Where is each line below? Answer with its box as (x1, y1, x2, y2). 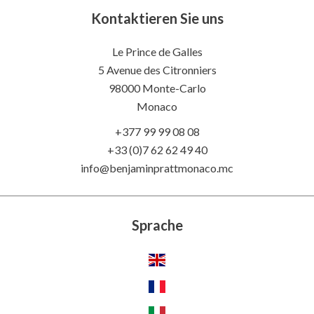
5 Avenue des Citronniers (97, 62, 217, 76)
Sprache (131, 216, 183, 233)
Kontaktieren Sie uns (90, 9, 224, 27)
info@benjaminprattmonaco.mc (81, 161, 233, 175)
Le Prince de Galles (111, 44, 203, 58)
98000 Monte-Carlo (108, 81, 206, 95)
